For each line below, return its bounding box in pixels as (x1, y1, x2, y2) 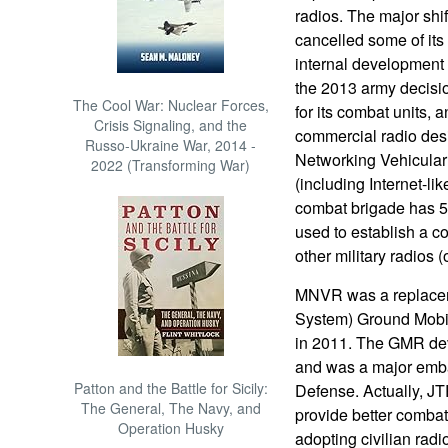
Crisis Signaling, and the (94, 115, 248, 135)
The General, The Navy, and (80, 398, 261, 418)
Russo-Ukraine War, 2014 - (85, 135, 257, 155)
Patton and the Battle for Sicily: (73, 378, 268, 398)
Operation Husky (117, 418, 224, 438)
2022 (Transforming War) (91, 155, 251, 175)
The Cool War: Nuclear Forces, (72, 95, 269, 115)
